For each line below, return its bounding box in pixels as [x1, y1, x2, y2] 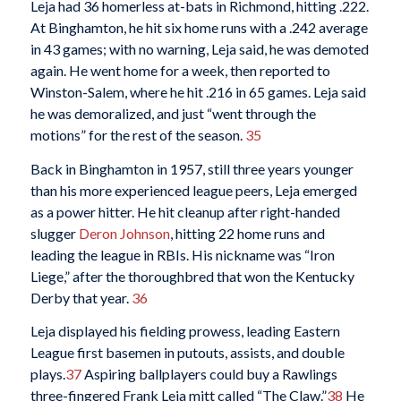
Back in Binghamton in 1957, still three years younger [30, 159, 354, 177]
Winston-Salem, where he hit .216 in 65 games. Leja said [30, 83, 366, 100]
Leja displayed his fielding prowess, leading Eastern [30, 322, 340, 340]
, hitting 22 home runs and [169, 224, 325, 242]
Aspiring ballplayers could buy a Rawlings [81, 365, 337, 383]
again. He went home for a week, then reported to [30, 62, 330, 79]
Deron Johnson [78, 224, 170, 242]
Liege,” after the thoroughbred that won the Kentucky [30, 267, 354, 285]
